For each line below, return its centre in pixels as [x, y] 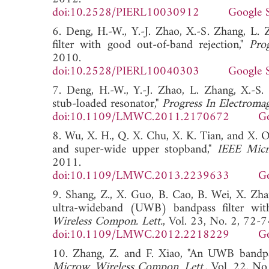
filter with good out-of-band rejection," [151, 45]
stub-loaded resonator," [107, 104]
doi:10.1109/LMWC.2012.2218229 [141, 235]
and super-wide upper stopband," [135, 150]
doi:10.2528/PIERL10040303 [126, 71]
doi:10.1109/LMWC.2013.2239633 [141, 176]
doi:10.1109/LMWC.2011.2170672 [141, 117]
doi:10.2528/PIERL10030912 [126, 13]
